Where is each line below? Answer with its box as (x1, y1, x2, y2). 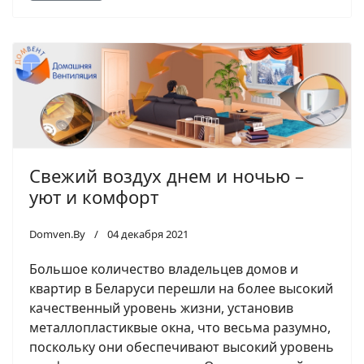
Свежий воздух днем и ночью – (29, 163, 304, 188)
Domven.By (29, 227, 85, 242)
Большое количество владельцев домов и (29, 260, 298, 279)
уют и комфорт (29, 184, 158, 210)
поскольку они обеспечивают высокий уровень (29, 338, 334, 357)
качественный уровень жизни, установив (29, 299, 293, 318)
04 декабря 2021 (107, 227, 188, 242)
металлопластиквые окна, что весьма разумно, (29, 318, 331, 337)
